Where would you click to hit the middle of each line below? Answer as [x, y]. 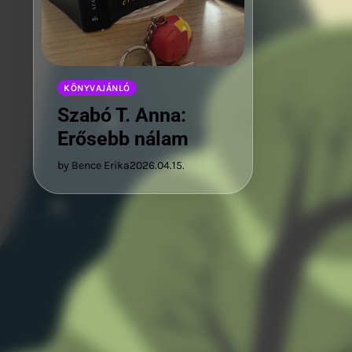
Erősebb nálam [123, 138]
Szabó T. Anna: [122, 115]
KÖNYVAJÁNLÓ [97, 88]
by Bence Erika [93, 165]
